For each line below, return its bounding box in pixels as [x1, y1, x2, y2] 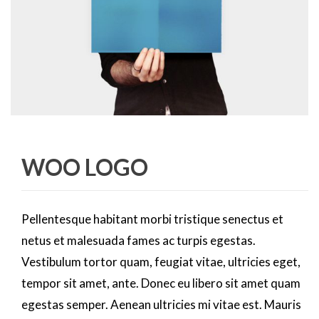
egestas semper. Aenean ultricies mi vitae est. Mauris [21, 297, 301, 312]
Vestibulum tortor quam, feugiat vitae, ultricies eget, [21, 254, 300, 269]
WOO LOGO [21, 153, 148, 181]
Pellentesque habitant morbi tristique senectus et [21, 211, 283, 226]
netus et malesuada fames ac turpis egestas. [21, 233, 256, 248]
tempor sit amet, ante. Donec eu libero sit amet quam [21, 276, 300, 291]
